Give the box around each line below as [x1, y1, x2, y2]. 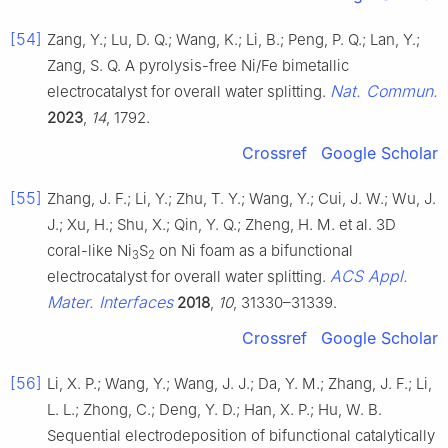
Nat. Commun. [330, 80, 438, 101]
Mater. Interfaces [47, 291, 173, 312]
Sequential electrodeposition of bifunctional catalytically [47, 425, 435, 445]
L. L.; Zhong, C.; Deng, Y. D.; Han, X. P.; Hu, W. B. [47, 399, 382, 419]
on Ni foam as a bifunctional [155, 240, 353, 260]
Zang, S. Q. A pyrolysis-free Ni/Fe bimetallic [47, 55, 349, 75]
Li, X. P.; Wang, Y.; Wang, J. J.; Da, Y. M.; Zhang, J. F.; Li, [47, 373, 432, 393]
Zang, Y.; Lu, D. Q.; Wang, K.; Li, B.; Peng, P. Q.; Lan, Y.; [47, 29, 420, 49]
